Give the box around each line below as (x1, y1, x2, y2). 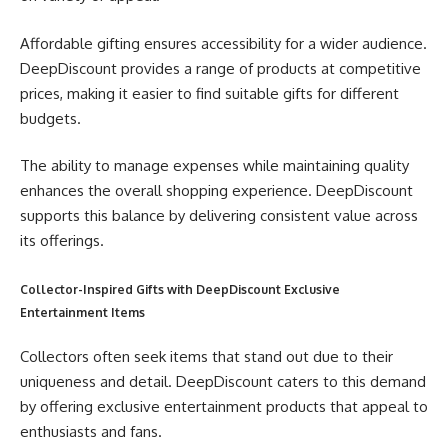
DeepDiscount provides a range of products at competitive (20, 58, 421, 78)
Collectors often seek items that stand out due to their (20, 347, 393, 367)
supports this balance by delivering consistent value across (20, 206, 418, 226)
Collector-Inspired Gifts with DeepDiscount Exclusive (20, 281, 340, 297)
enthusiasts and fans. (20, 422, 162, 442)
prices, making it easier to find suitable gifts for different (20, 83, 399, 103)
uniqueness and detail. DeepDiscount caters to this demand (20, 372, 426, 392)
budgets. (20, 108, 81, 128)
